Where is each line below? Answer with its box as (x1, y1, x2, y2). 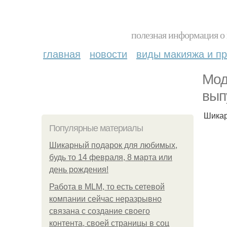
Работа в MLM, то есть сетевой (49, 182, 165, 191)
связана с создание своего (49, 207, 150, 215)
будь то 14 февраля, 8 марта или (49, 153, 172, 162)
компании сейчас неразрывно (49, 195, 162, 203)
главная (43, 46, 81, 61)
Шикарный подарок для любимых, (49, 141, 177, 149)
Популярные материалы (49, 123, 143, 133)
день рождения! (49, 165, 108, 174)
